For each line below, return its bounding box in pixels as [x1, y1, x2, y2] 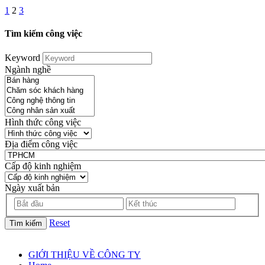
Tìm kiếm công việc [5, 28, 82, 39]
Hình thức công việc [5, 117, 81, 127]
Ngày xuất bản [5, 182, 60, 193]
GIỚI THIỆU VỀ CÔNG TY [28, 250, 141, 260]
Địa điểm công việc [5, 138, 77, 149]
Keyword [5, 52, 40, 63]
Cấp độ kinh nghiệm [5, 160, 81, 171]
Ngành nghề [5, 64, 51, 75]
